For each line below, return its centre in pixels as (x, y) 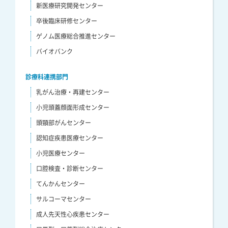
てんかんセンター (61, 183)
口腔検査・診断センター (70, 168)
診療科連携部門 (47, 77)
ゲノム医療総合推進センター (76, 36)
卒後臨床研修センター (67, 21)
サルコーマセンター (64, 199)
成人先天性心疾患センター (73, 214)
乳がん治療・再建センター (73, 92)
